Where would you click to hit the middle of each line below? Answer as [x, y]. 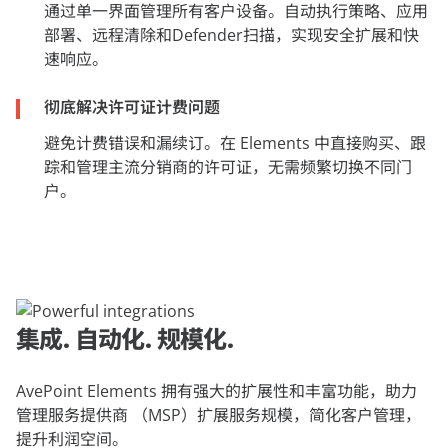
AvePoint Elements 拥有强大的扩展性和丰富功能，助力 [216, 391]
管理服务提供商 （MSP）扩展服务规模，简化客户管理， [218, 415]
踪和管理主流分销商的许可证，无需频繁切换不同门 [228, 167]
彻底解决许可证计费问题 [132, 107]
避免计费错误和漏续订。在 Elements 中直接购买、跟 [235, 143]
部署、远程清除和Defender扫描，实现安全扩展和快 [231, 35]
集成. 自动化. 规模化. [125, 338]
